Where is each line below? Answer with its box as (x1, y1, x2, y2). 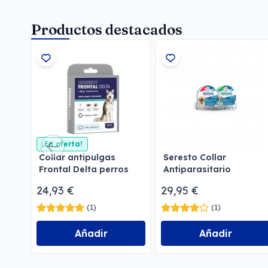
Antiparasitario (163, 163, 231, 175)
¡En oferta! (42, 139, 83, 148)
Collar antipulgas (39, 151, 115, 163)
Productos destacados (31, 20, 182, 38)
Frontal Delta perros (39, 163, 129, 175)
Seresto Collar (163, 151, 226, 163)
